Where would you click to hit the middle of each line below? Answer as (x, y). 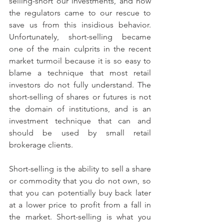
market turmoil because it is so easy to (80, 61)
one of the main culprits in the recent (80, 49)
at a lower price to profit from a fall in (80, 205)
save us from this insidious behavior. (80, 25)
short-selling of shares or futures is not (80, 97)
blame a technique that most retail (80, 73)
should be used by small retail (80, 133)
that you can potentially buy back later (80, 193)
